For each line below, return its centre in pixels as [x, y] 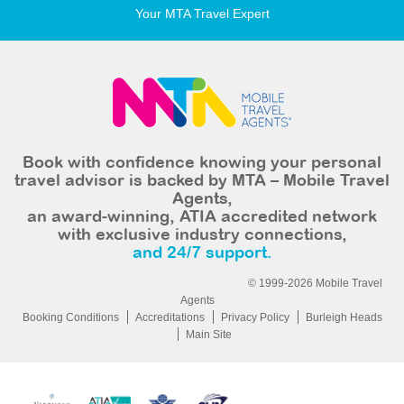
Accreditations [170, 317]
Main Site [208, 334]
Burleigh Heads [344, 317]
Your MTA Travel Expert [202, 13]
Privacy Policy [255, 317]
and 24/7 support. [202, 253]
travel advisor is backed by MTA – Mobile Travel [202, 181]
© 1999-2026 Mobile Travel [315, 283]
